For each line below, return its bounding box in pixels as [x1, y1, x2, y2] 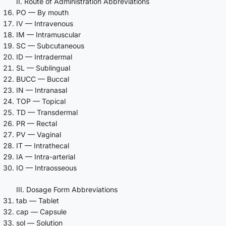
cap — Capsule [16, 207, 67, 216]
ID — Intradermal [16, 52, 72, 61]
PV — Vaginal [16, 130, 61, 139]
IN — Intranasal [16, 85, 67, 94]
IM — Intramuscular [16, 30, 81, 39]
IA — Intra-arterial [16, 152, 77, 161]
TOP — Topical [16, 96, 66, 105]
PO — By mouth [16, 8, 69, 17]
